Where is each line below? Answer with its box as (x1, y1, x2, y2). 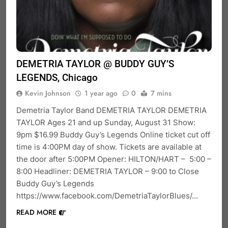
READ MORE (16, 207, 56, 217)
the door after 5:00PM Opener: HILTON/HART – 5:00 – (16, 154, 211, 164)
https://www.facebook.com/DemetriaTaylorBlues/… (16, 190, 198, 201)
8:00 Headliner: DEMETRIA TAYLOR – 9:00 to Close (16, 166, 199, 176)
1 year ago (84, 88, 118, 98)
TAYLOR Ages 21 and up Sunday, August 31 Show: (16, 117, 195, 127)
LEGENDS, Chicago (16, 71, 98, 83)
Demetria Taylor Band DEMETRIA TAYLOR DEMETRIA (16, 105, 207, 115)
